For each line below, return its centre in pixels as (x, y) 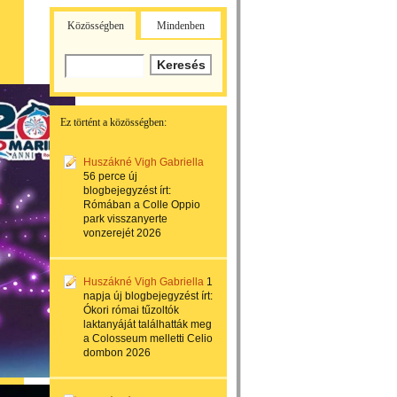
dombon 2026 (117, 353)
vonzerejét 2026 (122, 233)
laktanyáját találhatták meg (148, 324)
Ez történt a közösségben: (113, 122)
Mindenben (181, 26)
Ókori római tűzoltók (131, 310)
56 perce (105, 176)
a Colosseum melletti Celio (148, 339)
